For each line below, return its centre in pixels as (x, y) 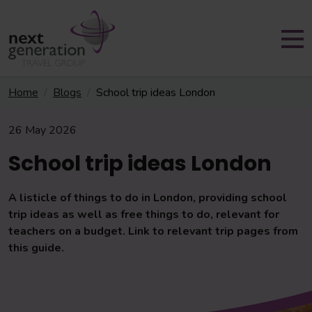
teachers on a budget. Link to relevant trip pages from (153, 231)
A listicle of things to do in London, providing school (148, 198)
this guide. (36, 248)
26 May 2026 (42, 130)
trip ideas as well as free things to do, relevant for (144, 214)
